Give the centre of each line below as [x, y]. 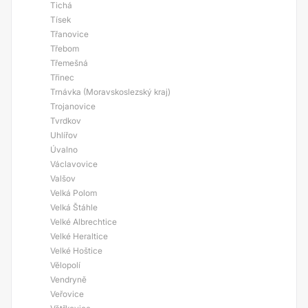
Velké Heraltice [79, 236]
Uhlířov [64, 135]
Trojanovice [73, 106]
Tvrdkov [66, 121]
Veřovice [67, 294]
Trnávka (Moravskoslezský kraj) [110, 92]
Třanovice [69, 34]
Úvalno [64, 150]
